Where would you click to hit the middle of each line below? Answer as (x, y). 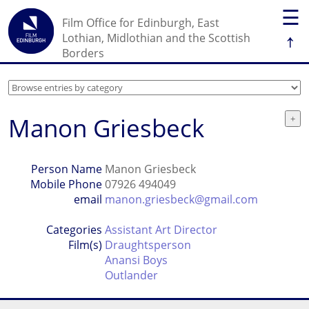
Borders (83, 53)
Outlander (131, 275)
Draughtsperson (148, 245)
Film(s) (85, 245)
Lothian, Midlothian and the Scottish (156, 38)
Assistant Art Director (161, 230)
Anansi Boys (136, 260)
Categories (74, 230)
